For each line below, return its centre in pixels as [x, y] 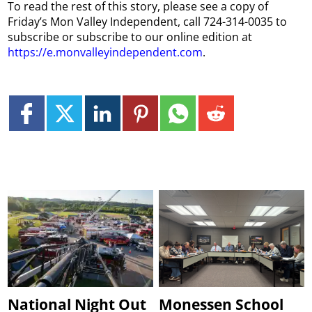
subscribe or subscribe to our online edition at [130, 37]
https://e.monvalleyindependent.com [106, 52]
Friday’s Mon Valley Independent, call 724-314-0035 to [148, 21]
